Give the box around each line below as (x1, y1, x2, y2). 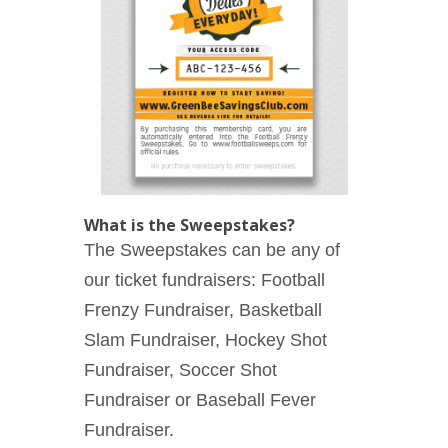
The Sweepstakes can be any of (84, 240, 340, 261)
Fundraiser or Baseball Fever (84, 390, 316, 411)
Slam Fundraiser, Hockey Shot (84, 330, 327, 351)
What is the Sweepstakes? (84, 214, 295, 237)
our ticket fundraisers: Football (84, 270, 325, 291)
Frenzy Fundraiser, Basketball (84, 300, 322, 321)
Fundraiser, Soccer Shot (84, 360, 277, 381)
